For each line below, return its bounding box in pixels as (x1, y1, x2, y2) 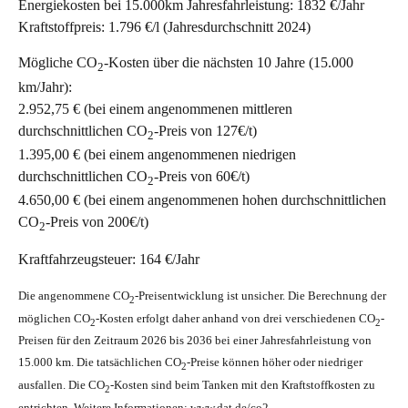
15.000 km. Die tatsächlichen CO (18, 355, 181, 370)
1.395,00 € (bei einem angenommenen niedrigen (18, 146, 296, 162)
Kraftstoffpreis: (18, 19, 108, 36)
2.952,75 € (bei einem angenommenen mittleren (18, 100, 292, 117)
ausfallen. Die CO (18, 378, 105, 393)
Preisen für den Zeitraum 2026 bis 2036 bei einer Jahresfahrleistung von (18, 333, 372, 348)
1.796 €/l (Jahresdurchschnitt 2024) (108, 19, 311, 36)
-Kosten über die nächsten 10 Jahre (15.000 (104, 55, 353, 71)
